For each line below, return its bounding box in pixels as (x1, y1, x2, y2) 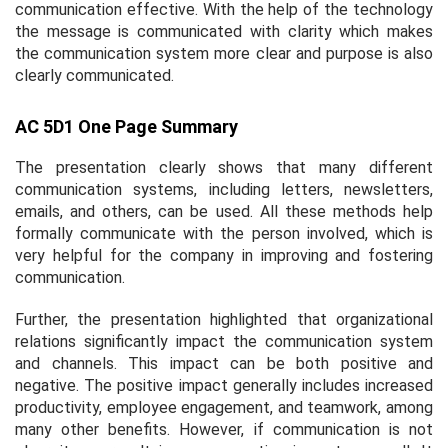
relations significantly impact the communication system (15, 331, 433, 351)
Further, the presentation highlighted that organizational (15, 309, 433, 329)
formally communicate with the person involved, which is (15, 223, 433, 243)
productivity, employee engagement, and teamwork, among (15, 397, 433, 417)
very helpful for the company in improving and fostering (15, 245, 433, 265)
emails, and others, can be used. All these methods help (15, 201, 433, 221)
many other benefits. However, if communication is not (15, 419, 433, 439)
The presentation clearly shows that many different (15, 157, 433, 177)
